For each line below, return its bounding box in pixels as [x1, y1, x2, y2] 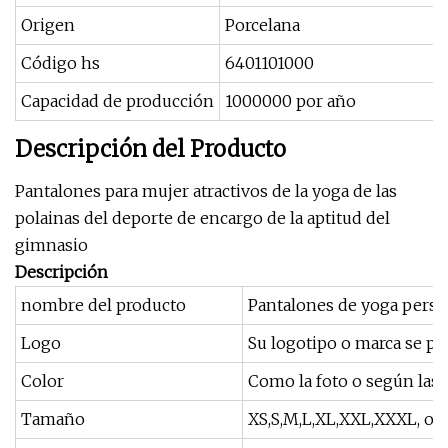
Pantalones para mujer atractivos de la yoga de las [15, 181, 397, 201]
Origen [21, 15, 75, 35]
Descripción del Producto [15, 135, 286, 163]
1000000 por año [225, 91, 356, 111]
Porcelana [225, 15, 300, 35]
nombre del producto [21, 295, 186, 315]
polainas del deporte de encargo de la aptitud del [15, 208, 390, 228]
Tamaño [21, 409, 85, 429]
